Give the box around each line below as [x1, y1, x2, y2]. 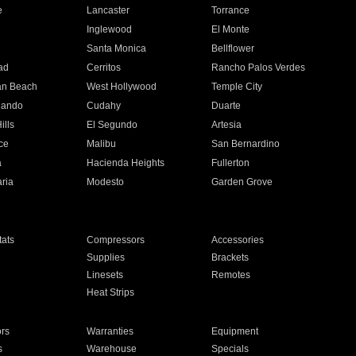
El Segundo [86, 119, 137, 130]
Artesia [211, 119, 242, 130]
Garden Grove [211, 176, 273, 188]
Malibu [86, 138, 116, 149]
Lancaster [86, 5, 130, 16]
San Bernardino [211, 138, 281, 149]
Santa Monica [86, 43, 146, 54]
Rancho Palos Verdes [211, 62, 306, 73]
